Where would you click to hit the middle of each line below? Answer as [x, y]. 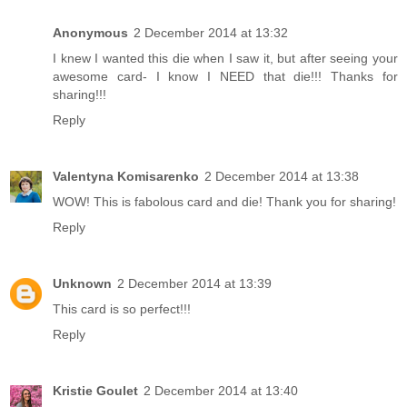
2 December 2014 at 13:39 [194, 284]
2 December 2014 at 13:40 [221, 391]
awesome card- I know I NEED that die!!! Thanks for [225, 77]
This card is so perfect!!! [122, 309]
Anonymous [90, 33]
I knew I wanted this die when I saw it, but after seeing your [225, 59]
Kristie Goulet [95, 391]
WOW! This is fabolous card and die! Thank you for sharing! [224, 202]
